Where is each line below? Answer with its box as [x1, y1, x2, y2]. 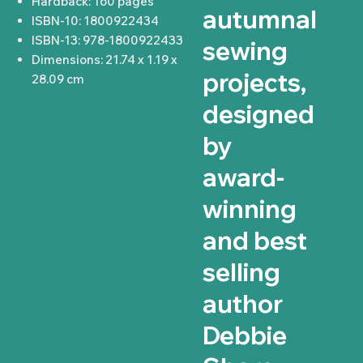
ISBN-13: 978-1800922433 [32, 32, 184, 48]
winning [202, 193, 297, 224]
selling [202, 256, 280, 288]
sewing [202, 35, 288, 66]
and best [202, 224, 307, 256]
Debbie [202, 319, 287, 351]
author [202, 288, 283, 319]
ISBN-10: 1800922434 [32, 12, 160, 28]
